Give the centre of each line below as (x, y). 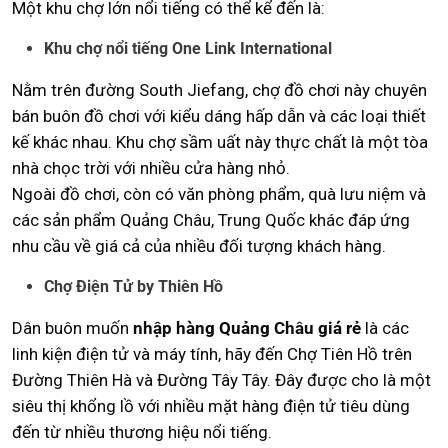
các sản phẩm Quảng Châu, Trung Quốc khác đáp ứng (211, 219)
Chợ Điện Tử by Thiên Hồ (133, 286)
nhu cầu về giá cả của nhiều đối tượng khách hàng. (199, 245)
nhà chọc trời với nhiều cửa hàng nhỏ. (151, 167)
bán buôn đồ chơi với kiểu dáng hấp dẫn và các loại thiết (219, 115)
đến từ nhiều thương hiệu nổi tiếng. (142, 431)
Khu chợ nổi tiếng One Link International (188, 48)
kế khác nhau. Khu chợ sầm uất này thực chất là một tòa (220, 141)
